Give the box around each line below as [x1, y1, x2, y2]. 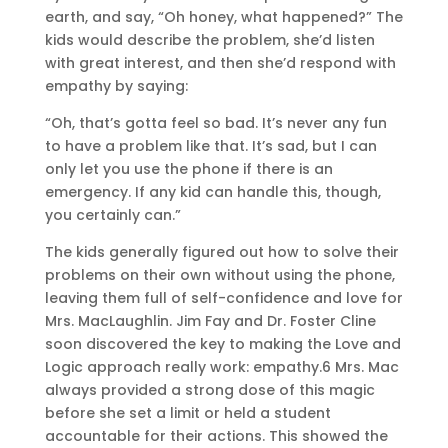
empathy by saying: [44, 75, 188, 96]
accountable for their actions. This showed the [44, 425, 388, 446]
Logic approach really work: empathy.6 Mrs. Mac [44, 356, 399, 377]
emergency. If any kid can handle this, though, [44, 181, 381, 202]
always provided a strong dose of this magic [44, 379, 375, 400]
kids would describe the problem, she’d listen [44, 29, 375, 50]
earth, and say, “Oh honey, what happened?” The [44, 6, 403, 27]
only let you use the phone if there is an [44, 158, 333, 179]
